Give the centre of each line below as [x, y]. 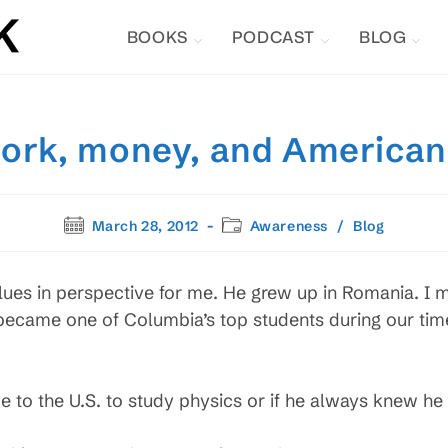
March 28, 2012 [145, 226]
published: [98, 242]
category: [255, 242]
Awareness [289, 226]
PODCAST [273, 37]
